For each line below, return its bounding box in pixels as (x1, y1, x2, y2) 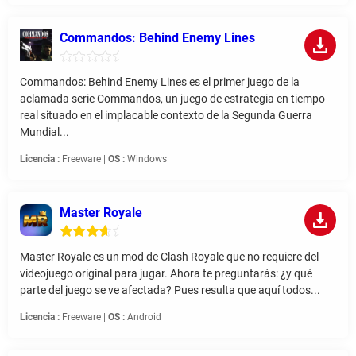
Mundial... (20, 126, 69, 139)
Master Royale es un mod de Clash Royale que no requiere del (20, 250, 319, 264)
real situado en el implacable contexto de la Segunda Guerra (20, 109, 312, 122)
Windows (125, 153, 167, 165)
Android (125, 311, 161, 323)
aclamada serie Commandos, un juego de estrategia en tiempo (20, 92, 325, 106)
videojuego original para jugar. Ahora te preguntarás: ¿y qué (20, 267, 312, 281)
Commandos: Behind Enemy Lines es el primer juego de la (20, 75, 300, 89)
